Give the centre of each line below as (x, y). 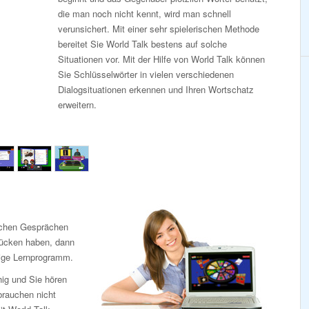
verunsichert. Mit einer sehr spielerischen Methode (159, 29)
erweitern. (77, 104)
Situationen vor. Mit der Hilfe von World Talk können (161, 59)
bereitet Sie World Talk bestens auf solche (142, 44)
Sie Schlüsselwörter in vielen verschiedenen (146, 74)
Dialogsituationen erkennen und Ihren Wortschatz (156, 89)
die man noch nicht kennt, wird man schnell (144, 13)
